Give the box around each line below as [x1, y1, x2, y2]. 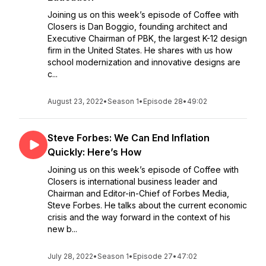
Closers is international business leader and [47, 176, 217, 186]
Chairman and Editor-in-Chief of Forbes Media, [47, 188, 229, 198]
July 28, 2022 [47, 252, 93, 261]
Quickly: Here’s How [47, 146, 141, 158]
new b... [47, 224, 77, 234]
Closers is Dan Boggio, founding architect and [47, 21, 227, 31]
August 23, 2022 [47, 97, 103, 106]
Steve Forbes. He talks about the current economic [47, 200, 247, 210]
